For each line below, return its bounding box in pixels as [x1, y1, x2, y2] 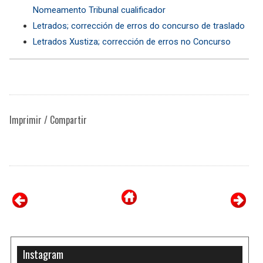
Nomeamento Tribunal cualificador [33, 4, 166, 15]
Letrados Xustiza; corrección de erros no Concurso [33, 36, 231, 47]
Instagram [23, 246, 64, 262]
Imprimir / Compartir [9, 112, 87, 127]
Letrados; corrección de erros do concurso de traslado [33, 20, 245, 31]
